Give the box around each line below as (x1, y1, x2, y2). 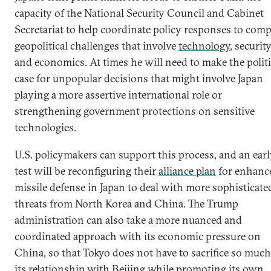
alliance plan (158, 164, 216, 178)
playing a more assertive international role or (15, 88, 222, 102)
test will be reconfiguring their (15, 164, 158, 178)
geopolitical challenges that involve (15, 39, 178, 53)
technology (178, 39, 230, 53)
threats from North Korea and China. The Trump (15, 197, 238, 211)
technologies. (15, 120, 76, 134)
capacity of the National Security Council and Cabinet (15, 6, 264, 20)
